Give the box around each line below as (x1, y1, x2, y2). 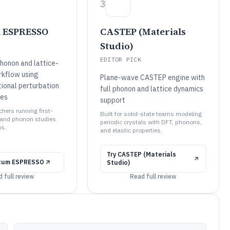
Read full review (129, 172, 177, 180)
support (100, 95, 125, 105)
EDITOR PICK (100, 55, 142, 63)
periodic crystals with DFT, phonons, (100, 118, 202, 126)
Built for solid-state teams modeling (100, 110, 202, 118)
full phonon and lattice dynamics (100, 84, 203, 93)
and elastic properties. (100, 126, 162, 134)
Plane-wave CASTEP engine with (100, 73, 205, 82)
